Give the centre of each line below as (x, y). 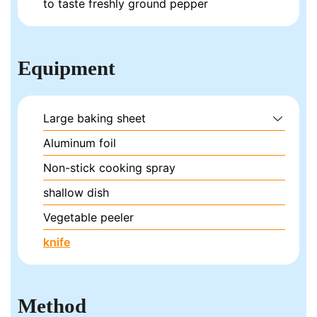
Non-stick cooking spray (110, 167)
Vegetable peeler (89, 217)
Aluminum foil (80, 143)
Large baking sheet (95, 118)
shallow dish (76, 192)
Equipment (67, 68)
